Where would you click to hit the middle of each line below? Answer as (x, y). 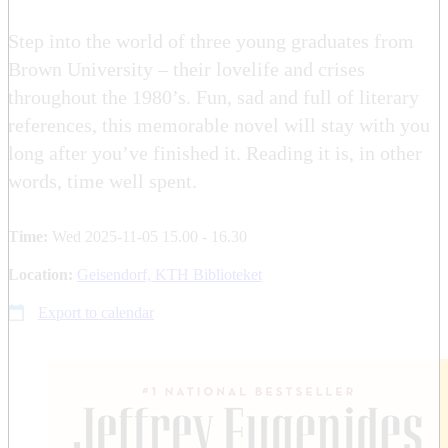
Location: (42, 274)
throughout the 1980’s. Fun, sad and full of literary (213, 96)
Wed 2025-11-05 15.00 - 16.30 (149, 236)
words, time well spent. (102, 180)
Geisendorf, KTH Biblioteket (169, 274)
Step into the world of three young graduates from (211, 40)
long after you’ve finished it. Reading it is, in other (215, 152)
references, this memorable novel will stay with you (219, 124)
